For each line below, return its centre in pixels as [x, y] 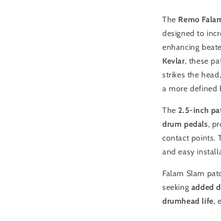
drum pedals [185, 124]
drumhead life [188, 201]
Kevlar [174, 61]
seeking [177, 187]
